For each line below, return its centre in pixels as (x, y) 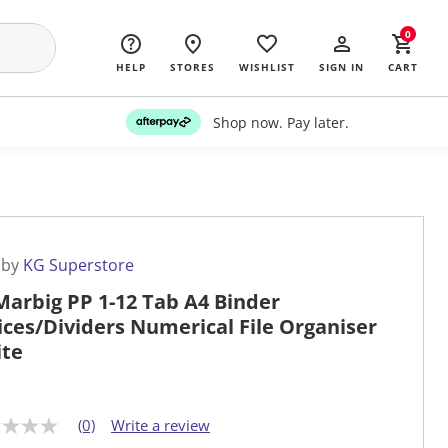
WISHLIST (267, 67)
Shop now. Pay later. (280, 122)
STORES (192, 67)
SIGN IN (341, 67)
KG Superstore (78, 265)
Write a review (160, 425)
